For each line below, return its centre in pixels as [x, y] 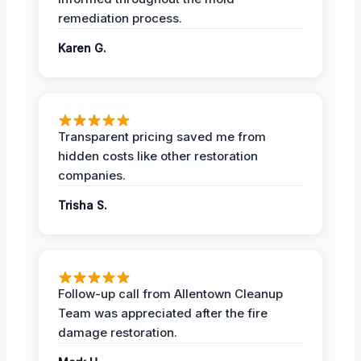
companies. [92, 176]
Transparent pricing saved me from [162, 137]
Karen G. [82, 48]
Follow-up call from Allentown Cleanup [170, 294]
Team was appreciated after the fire [163, 313]
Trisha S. [83, 205]
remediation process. [120, 19]
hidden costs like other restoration [158, 156]
